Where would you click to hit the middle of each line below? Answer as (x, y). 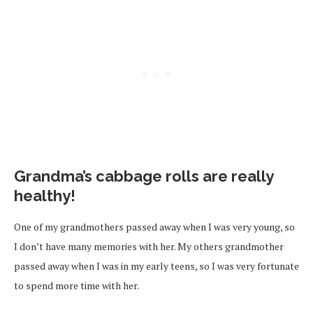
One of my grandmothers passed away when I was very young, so (154, 226)
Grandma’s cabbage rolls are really (144, 176)
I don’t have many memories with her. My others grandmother (149, 246)
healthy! (45, 195)
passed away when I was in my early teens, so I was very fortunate (156, 265)
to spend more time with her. (77, 285)
